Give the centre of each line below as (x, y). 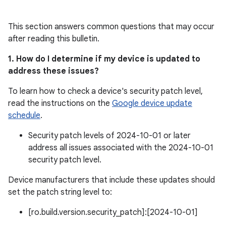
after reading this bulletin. (54, 39)
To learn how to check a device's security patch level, (105, 91)
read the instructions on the (60, 103)
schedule (24, 116)
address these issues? (53, 71)
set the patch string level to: (60, 192)
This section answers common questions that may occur (111, 27)
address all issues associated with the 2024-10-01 (121, 148)
